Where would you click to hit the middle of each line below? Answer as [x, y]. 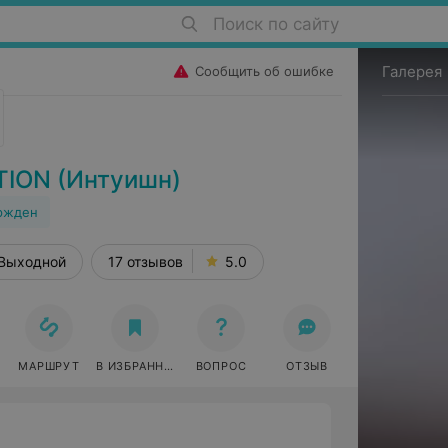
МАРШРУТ [49, 366]
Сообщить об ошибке [265, 71]
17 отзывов [146, 261]
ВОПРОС [221, 366]
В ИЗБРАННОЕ [138, 366]
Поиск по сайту [275, 24]
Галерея [412, 71]
